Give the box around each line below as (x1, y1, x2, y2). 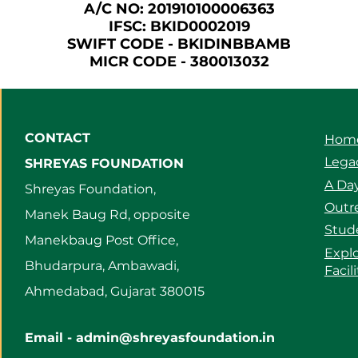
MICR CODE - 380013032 (89, 53, 269, 70)
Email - (24, 330, 76, 345)
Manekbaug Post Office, (24, 233, 178, 248)
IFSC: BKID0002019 (108, 18, 250, 35)
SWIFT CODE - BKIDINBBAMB (67, 35, 291, 53)
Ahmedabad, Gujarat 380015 (24, 284, 205, 299)
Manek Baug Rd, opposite (24, 207, 190, 222)
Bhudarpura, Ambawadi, (24, 258, 179, 273)
